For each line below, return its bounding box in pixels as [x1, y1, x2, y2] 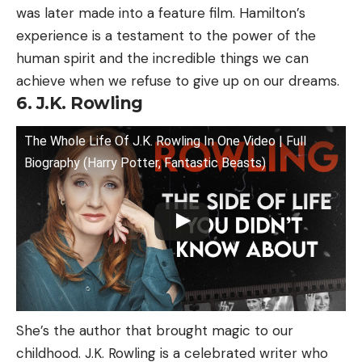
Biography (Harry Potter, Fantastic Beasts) [24, 154, 266, 170]
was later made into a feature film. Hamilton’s [16, 3, 305, 22]
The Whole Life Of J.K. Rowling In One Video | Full [24, 133, 306, 149]
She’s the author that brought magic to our [16, 322, 293, 340]
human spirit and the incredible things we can [16, 48, 309, 67]
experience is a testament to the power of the [16, 26, 316, 44]
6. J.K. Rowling [16, 92, 143, 113]
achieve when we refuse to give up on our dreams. [16, 71, 339, 90]
